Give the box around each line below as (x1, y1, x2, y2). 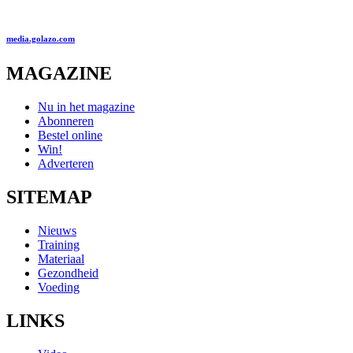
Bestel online (38, 128, 102, 143)
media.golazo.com (6, 34, 75, 44)
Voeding (38, 280, 80, 294)
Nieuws (38, 223, 76, 237)
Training (38, 237, 80, 251)
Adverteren (38, 157, 94, 171)
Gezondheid (38, 266, 98, 280)
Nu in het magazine (38, 100, 135, 114)
